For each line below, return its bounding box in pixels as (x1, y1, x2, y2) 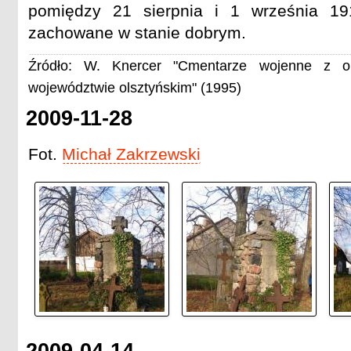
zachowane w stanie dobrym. (27, 24, 246, 42)
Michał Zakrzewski (61, 145, 201, 164)
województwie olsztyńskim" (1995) (27, 80, 241, 96)
